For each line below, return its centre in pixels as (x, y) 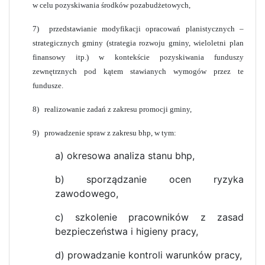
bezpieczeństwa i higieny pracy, (126, 231)
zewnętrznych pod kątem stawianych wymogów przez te (138, 71)
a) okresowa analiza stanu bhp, (125, 155)
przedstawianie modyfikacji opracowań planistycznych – (146, 28)
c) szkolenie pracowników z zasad (149, 217)
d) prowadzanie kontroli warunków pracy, (148, 255)
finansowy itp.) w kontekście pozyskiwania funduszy (138, 57)
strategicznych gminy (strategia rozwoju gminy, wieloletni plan (138, 43)
